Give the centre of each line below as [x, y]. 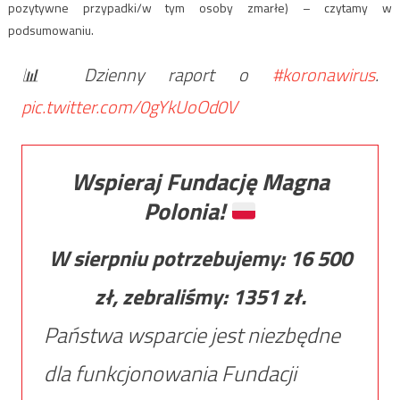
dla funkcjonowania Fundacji [170, 374]
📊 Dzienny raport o [147, 75]
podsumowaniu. [50, 30]
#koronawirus [324, 75]
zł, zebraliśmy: [163, 297]
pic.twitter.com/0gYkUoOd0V [129, 107]
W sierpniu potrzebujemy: [169, 258]
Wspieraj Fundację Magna [200, 182]
